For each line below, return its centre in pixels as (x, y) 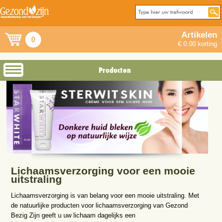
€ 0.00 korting (197, 44)
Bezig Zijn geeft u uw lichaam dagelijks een (73, 215)
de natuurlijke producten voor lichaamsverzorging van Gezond (99, 205)
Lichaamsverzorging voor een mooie (103, 170)
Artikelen (199, 35)
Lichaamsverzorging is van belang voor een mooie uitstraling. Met (105, 195)
